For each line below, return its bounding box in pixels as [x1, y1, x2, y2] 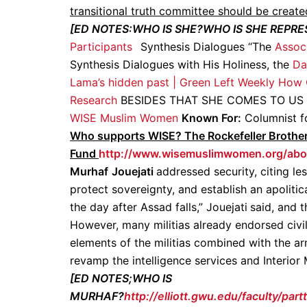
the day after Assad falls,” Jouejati [70, 200, 247, 214]
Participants [70, 40, 132, 53]
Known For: [182, 111, 241, 125]
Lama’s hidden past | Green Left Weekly [70, 75, 275, 89]
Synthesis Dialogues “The [140, 40, 275, 53]
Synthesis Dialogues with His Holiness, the [70, 58, 293, 71]
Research [70, 93, 117, 107]
